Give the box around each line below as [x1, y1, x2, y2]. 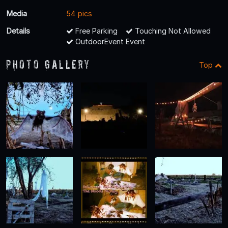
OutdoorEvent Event [73, 37, 145, 46]
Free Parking [73, 26, 118, 35]
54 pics [66, 9, 92, 18]
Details [7, 26, 30, 35]
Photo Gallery [6, 57, 91, 71]
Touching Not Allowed [133, 26, 211, 35]
